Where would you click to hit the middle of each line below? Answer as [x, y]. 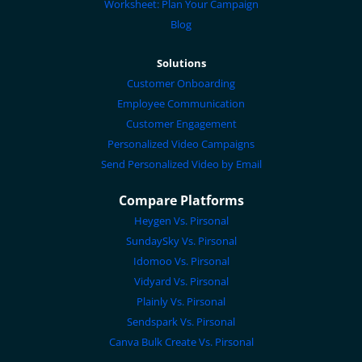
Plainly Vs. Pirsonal [181, 301]
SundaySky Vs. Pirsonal [181, 241]
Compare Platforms [181, 200]
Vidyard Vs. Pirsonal [181, 281]
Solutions [181, 63]
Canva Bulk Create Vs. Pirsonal [181, 342]
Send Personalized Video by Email [181, 164]
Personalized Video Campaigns [181, 144]
